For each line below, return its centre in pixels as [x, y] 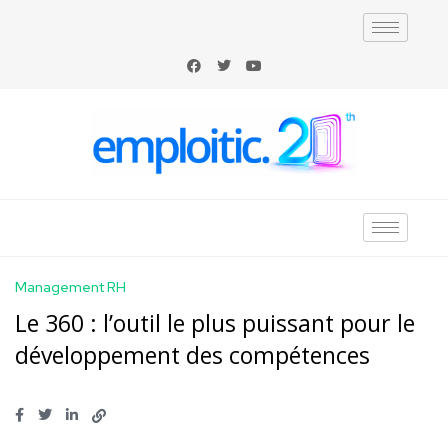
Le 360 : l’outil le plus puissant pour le [215, 322]
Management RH [70, 286]
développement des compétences [192, 354]
